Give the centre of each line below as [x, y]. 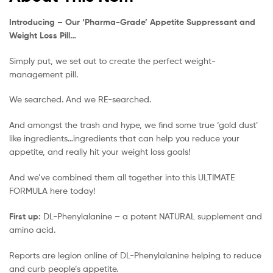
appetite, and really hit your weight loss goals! [100, 152]
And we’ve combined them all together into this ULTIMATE [122, 177]
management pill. [44, 74]
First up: [25, 216]
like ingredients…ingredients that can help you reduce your [124, 138]
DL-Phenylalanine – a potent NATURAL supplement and [151, 216]
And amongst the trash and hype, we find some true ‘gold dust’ [134, 125]
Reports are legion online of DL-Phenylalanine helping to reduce [135, 255]
